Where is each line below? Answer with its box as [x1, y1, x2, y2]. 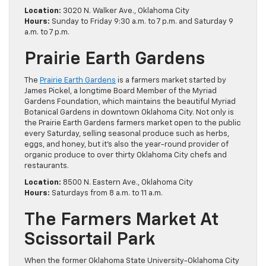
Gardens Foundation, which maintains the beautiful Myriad [24, 98, 236, 106]
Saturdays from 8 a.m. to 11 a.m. [50, 189, 163, 198]
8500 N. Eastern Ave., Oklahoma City [61, 179, 193, 187]
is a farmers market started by [116, 77, 226, 85]
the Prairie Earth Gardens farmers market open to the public [24, 119, 241, 128]
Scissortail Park [24, 231, 155, 249]
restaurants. [24, 162, 69, 170]
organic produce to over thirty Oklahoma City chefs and [24, 151, 227, 160]
